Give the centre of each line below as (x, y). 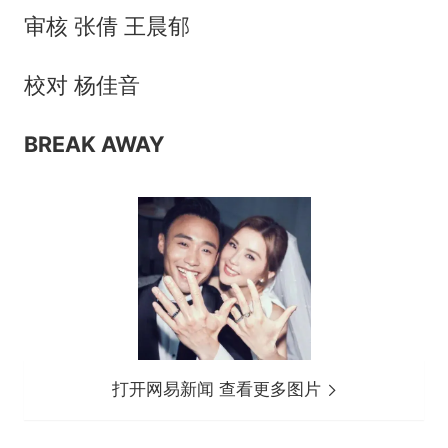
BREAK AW (79, 143)
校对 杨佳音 (81, 85)
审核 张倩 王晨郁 (106, 26)
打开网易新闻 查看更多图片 (219, 389)
